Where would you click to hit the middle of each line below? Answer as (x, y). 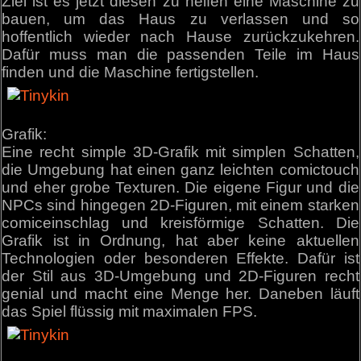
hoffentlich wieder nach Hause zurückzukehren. (180, 37)
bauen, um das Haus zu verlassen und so (180, 19)
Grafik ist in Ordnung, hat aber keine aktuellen (180, 241)
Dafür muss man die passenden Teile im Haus (180, 55)
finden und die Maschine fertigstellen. (131, 73)
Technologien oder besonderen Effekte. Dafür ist (180, 259)
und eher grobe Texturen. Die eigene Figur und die (180, 188)
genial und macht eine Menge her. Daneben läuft (180, 294)
